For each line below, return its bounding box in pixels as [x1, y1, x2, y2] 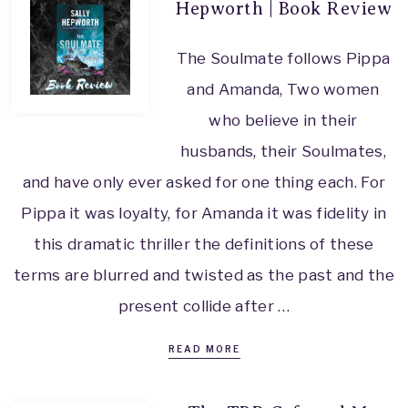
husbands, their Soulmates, [180, 141, 386, 160]
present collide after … [117, 296, 291, 315]
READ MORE [168, 342, 240, 354]
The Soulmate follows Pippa [176, 48, 391, 67]
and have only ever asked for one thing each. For [22, 172, 386, 191]
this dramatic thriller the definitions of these [34, 234, 374, 253]
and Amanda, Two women [187, 79, 380, 98]
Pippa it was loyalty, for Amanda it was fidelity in [21, 203, 387, 222]
